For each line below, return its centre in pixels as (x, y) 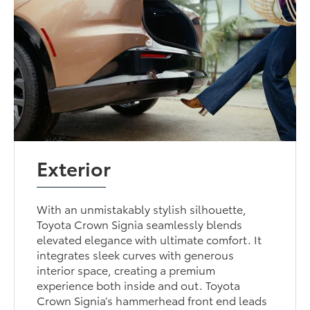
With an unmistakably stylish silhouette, (142, 209)
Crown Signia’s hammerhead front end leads (152, 300)
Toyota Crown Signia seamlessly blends (140, 224)
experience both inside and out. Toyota (139, 285)
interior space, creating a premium (126, 270)
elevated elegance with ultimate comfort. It (149, 239)
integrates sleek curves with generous (136, 255)
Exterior (74, 168)
